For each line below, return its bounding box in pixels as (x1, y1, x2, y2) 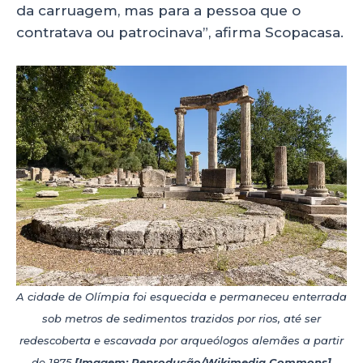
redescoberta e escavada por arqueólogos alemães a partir (19, 333, 344, 347)
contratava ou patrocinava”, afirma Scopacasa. (16, 23, 344, 41)
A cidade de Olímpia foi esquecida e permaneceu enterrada (16, 289, 347, 303)
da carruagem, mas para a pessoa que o (16, 2, 301, 19)
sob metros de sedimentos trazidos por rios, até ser (42, 311, 321, 325)
